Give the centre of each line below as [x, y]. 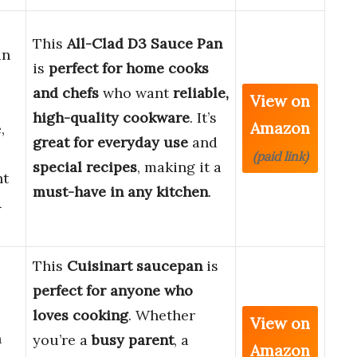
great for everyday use [110, 143]
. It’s [203, 118]
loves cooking [80, 316]
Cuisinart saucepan [135, 266]
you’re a [62, 340]
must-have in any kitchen [120, 192]
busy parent [133, 340]
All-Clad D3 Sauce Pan [145, 44]
